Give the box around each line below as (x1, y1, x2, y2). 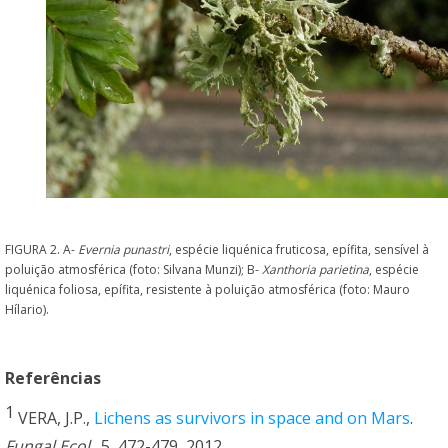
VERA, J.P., (14, 407, 94, 430)
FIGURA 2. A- (5, 241, 78, 259)
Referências (5, 367, 101, 390)
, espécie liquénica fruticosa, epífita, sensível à (169, 241, 429, 259)
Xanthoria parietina (262, 261, 369, 279)
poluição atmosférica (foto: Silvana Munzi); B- (5, 261, 262, 279)
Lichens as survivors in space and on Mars (94, 407, 410, 430)
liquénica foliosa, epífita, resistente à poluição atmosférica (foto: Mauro (5, 281, 410, 299)
